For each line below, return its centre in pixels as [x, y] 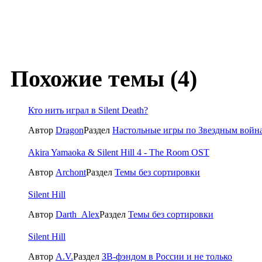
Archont [71, 172]
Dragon [70, 130]
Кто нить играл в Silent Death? [88, 110]
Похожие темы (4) [101, 79]
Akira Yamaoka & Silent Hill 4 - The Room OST [119, 152]
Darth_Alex [77, 214]
